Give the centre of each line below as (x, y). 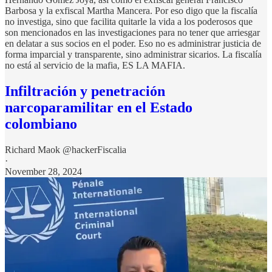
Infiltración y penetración (85, 91)
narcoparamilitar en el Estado (99, 107)
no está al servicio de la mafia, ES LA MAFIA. (95, 65)
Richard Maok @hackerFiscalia (66, 149)
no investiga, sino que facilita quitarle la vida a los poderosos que (129, 21)
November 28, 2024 (43, 171)
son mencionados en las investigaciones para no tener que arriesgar (132, 32)
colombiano (41, 124)
